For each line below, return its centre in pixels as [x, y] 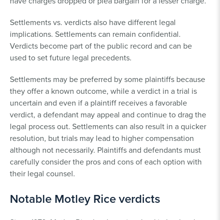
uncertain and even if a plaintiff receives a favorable [98, 103]
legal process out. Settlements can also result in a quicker [108, 126]
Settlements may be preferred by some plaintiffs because [108, 79]
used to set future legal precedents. [72, 58]
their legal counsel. [42, 174]
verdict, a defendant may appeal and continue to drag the [108, 115]
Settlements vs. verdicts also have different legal [93, 22]
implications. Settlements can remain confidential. [95, 34]
